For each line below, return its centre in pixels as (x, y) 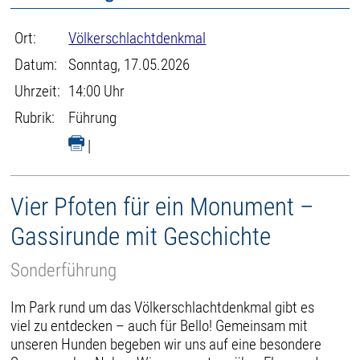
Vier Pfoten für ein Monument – (163, 207)
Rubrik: (35, 118)
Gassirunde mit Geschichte (141, 237)
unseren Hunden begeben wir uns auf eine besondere (166, 344)
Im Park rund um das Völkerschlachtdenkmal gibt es (163, 307)
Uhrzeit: (38, 91)
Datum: (36, 65)
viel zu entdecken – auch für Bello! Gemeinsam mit (160, 325)
